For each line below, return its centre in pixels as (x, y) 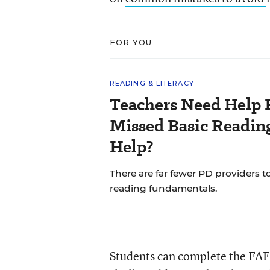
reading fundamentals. (163, 188)
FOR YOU (131, 42)
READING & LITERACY (152, 83)
